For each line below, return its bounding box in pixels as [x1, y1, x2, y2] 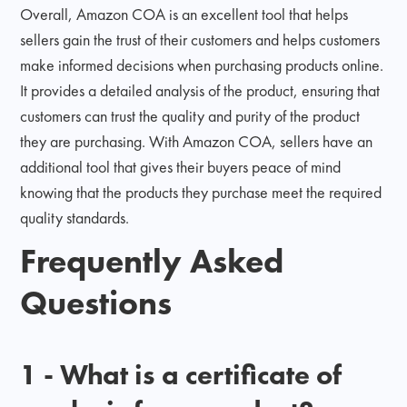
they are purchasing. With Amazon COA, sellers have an [20, 130, 373, 152]
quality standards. [20, 206, 130, 228]
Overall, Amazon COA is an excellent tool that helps [20, 3, 349, 25]
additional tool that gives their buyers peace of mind [20, 155, 342, 177]
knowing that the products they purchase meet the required [20, 181, 382, 203]
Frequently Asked [20, 238, 284, 283]
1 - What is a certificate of [20, 355, 342, 392]
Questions [20, 280, 173, 324]
